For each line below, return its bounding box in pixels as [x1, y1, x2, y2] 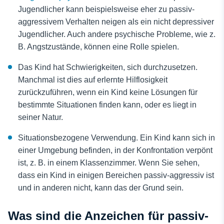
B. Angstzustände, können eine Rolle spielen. [18, 42, 179, 51]
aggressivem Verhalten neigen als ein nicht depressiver [18, 17, 214, 26]
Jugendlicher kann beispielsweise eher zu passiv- [18, 5, 194, 13]
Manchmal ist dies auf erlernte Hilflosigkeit [18, 75, 167, 84]
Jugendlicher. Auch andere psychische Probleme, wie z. [18, 30, 215, 38]
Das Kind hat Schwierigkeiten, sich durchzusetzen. [18, 63, 197, 71]
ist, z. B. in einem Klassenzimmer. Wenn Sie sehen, [18, 158, 199, 167]
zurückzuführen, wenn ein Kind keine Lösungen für [18, 88, 197, 96]
